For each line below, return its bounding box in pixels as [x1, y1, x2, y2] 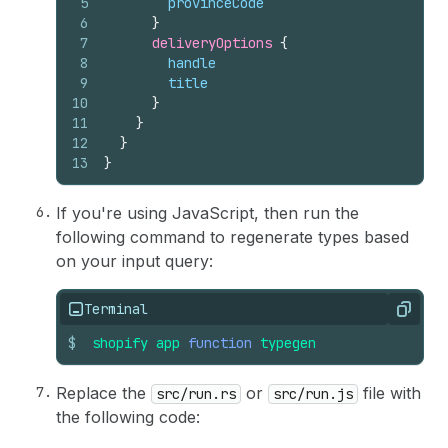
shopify [92, 333, 148, 352]
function [188, 333, 252, 352]
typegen [260, 333, 316, 352]
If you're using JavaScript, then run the [56, 202, 359, 223]
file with [358, 382, 421, 403]
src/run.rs [156, 384, 236, 403]
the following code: [56, 406, 200, 427]
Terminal [84, 299, 148, 318]
